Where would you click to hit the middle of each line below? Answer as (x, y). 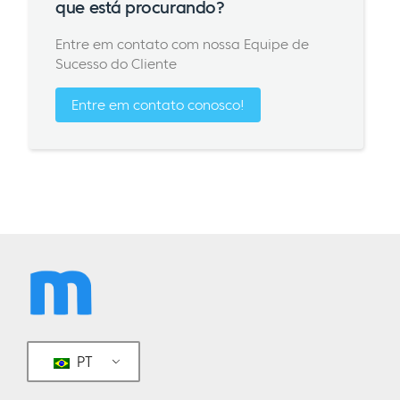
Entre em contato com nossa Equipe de (183, 44)
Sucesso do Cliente (117, 63)
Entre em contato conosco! (158, 104)
